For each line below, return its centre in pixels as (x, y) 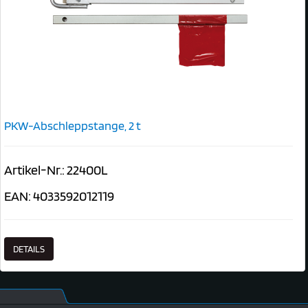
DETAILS (29, 249)
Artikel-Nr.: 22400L (56, 169)
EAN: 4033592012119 (59, 196)
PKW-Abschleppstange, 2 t (73, 125)
